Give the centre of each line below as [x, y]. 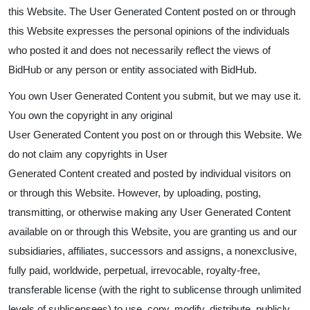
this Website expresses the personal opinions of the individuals [149, 31]
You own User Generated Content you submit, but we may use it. [155, 96]
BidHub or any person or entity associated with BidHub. [133, 70]
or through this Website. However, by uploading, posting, [135, 193]
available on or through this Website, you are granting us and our [153, 231]
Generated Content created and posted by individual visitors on [149, 173]
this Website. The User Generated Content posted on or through [152, 11]
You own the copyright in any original [90, 115]
